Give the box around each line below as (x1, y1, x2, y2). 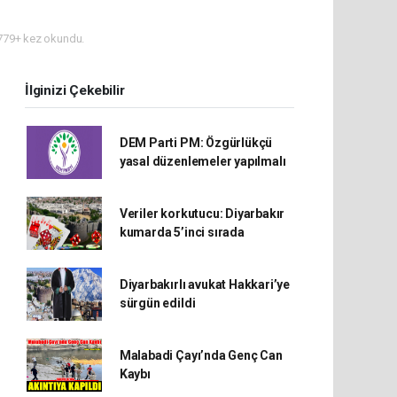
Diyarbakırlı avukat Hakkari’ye (119, 277, 291, 292)
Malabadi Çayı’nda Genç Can (119, 348, 283, 362)
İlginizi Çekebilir (25, 82, 125, 98)
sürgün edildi (119, 296, 196, 310)
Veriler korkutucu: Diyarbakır (119, 206, 285, 221)
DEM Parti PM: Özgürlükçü (119, 136, 273, 150)
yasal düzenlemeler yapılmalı (119, 154, 286, 168)
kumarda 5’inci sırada (119, 225, 245, 239)
